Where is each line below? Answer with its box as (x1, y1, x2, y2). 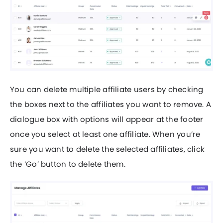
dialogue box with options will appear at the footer (10, 114, 204, 125)
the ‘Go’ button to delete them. (10, 159, 125, 170)
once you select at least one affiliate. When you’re (10, 129, 201, 140)
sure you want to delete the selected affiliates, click (10, 144, 205, 155)
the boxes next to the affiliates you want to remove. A (10, 99, 212, 110)
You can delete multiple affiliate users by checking (10, 84, 204, 95)
